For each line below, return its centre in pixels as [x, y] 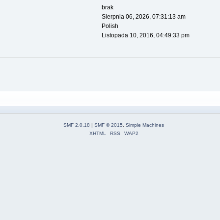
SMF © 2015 [109, 125]
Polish [110, 26]
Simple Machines [145, 125]
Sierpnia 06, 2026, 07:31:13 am [143, 17]
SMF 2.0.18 [77, 125]
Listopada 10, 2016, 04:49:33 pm [145, 36]
